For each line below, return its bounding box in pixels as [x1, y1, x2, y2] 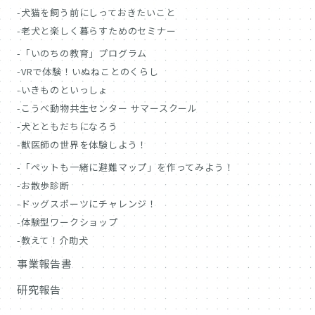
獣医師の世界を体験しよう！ [20, 138, 148, 152]
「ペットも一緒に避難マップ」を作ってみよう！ [20, 160, 234, 174]
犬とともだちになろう [20, 120, 118, 134]
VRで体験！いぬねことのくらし [20, 65, 159, 79]
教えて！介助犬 [20, 233, 89, 247]
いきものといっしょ [20, 83, 109, 97]
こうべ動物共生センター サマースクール [20, 101, 198, 115]
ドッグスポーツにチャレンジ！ [20, 197, 157, 211]
